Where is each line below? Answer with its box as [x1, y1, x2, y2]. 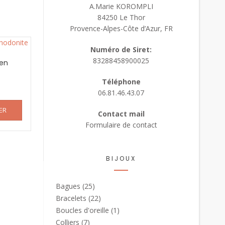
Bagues [56, 181, 80, 191]
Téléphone [101, 77, 141, 86]
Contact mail [97, 109, 145, 119]
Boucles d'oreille [56, 205, 109, 215]
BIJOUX [106, 154, 136, 163]
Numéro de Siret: [90, 45, 152, 54]
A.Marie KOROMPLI [89, 2, 153, 11]
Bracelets [56, 193, 86, 203]
